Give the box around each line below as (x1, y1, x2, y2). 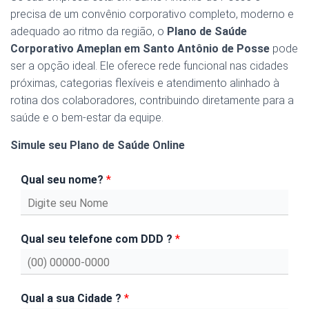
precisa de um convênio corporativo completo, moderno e (10, 8, 294, 21)
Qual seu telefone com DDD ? (21, 232, 175, 246)
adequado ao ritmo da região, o (10, 25, 167, 39)
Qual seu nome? (21, 173, 106, 187)
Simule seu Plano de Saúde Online (10, 139, 185, 152)
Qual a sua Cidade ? (21, 292, 124, 306)
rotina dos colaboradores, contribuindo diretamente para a (10, 94, 294, 108)
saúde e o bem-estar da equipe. (10, 111, 163, 125)
